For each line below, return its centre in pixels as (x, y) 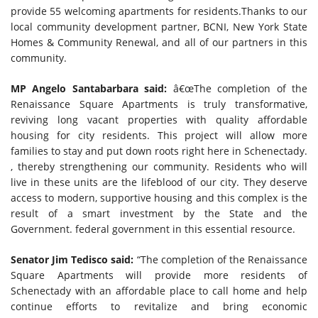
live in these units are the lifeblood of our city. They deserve (159, 182)
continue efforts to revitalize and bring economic (159, 306)
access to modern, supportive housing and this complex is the (159, 198)
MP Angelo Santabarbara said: (89, 88)
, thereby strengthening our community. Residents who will (159, 166)
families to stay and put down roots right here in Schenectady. (159, 151)
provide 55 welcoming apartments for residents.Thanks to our (159, 11)
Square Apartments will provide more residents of (159, 275)
